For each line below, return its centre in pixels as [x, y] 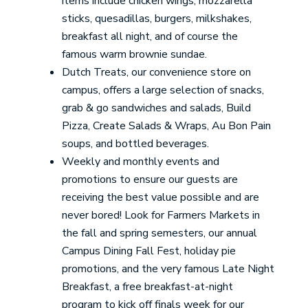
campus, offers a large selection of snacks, [163, 90]
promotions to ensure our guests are [150, 179]
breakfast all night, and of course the [150, 36]
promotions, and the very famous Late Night [168, 269]
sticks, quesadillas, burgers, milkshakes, [156, 19]
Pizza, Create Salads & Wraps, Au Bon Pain [166, 126]
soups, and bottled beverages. [135, 144]
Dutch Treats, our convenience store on [156, 72]
